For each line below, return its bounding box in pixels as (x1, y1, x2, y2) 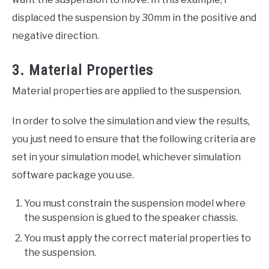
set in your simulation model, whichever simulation (12, 151, 241, 163)
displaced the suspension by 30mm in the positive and (12, 12, 256, 24)
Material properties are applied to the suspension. (12, 85, 241, 97)
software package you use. (12, 169, 134, 181)
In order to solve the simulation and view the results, (12, 115, 250, 127)
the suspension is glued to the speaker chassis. (24, 212, 238, 224)
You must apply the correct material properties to (24, 232, 251, 244)
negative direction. (12, 30, 99, 42)
